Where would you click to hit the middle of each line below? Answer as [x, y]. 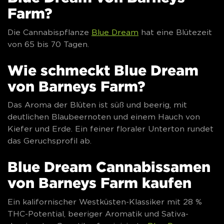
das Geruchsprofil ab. [49, 141]
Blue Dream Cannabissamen [109, 167]
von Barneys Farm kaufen [99, 183]
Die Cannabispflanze [49, 32]
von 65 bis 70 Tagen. [48, 44]
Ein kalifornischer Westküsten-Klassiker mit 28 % [105, 201]
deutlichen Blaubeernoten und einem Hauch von [104, 117]
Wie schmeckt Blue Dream [103, 70]
